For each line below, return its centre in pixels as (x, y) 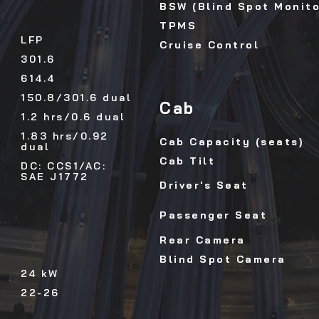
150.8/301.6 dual (76, 98)
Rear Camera (203, 240)
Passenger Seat (213, 215)
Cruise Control (209, 45)
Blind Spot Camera (223, 260)
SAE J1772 (55, 177)
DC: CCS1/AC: (63, 166)
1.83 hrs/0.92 (65, 136)
